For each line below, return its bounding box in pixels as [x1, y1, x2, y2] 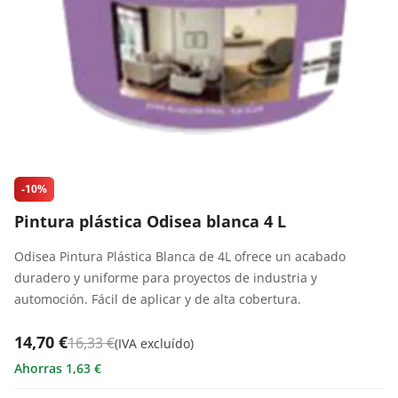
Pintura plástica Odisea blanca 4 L [14, 211, 286, 232]
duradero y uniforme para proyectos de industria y [14, 269, 317, 286]
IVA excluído [118, 335, 190, 352]
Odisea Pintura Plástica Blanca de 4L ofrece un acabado [14, 248, 346, 265]
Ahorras [14, 360, 66, 377]
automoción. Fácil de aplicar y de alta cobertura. [14, 291, 301, 307]
